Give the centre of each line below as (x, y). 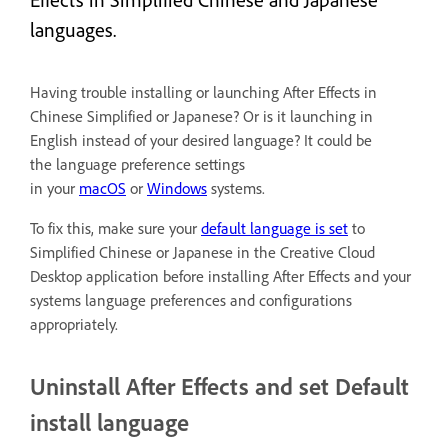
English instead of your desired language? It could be (201, 140)
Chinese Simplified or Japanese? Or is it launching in (201, 116)
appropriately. (74, 324)
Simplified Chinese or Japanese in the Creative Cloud (202, 252)
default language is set (274, 228)
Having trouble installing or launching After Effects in (203, 92)
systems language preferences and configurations (191, 300)
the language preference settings (137, 164)
